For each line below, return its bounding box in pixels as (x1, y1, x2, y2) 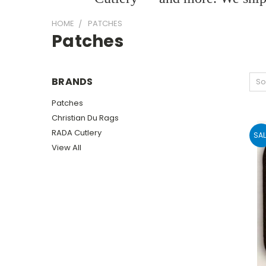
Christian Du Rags (52, 112, 119, 123)
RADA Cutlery (52, 126, 102, 138)
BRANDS (52, 75, 93, 88)
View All (52, 141, 81, 153)
